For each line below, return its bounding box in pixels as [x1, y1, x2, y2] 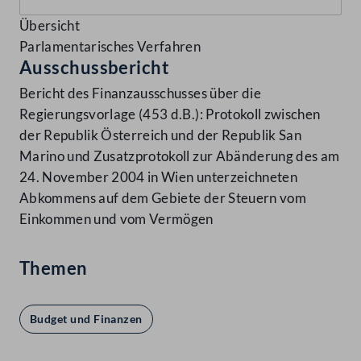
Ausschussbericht [19, 56, 170, 79]
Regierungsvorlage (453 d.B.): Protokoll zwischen [19, 106, 321, 123]
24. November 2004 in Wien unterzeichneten [19, 168, 297, 186]
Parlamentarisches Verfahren [19, 38, 201, 56]
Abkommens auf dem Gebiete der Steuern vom [19, 189, 306, 207]
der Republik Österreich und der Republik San [19, 127, 301, 144]
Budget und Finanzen [30, 312, 143, 326]
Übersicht [19, 17, 81, 35]
